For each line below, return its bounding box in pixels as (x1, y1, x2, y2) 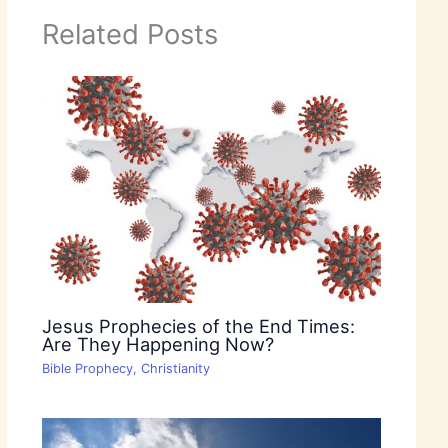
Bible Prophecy (41, 360, 133, 376)
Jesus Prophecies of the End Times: (41, 314, 355, 337)
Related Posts (41, 17, 218, 52)
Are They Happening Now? (41, 332, 274, 355)
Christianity (140, 360, 210, 376)
